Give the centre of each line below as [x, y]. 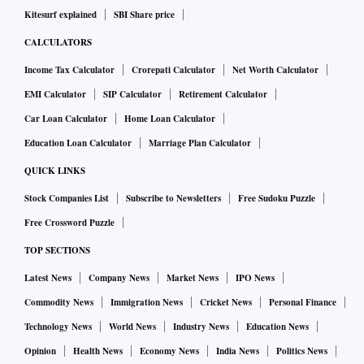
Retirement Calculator [223, 95]
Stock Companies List [67, 199]
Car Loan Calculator [66, 119]
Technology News [58, 327]
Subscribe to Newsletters [173, 199]
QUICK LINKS [55, 171]
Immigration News [147, 303]
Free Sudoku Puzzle [277, 199]
